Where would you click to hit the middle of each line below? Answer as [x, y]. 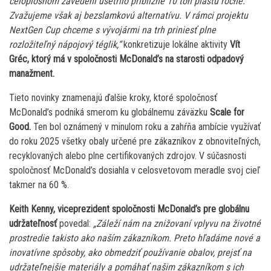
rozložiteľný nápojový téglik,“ [65, 44]
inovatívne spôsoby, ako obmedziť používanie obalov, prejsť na [130, 252]
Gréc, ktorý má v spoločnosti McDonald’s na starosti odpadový [126, 59]
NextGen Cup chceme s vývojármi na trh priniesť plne [113, 30]
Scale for [227, 112]
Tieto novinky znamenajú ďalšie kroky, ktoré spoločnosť [113, 97]
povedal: [75, 223]
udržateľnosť [33, 223]
